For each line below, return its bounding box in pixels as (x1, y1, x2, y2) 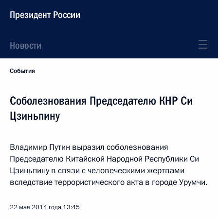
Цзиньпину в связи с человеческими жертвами (10, 165, 184, 176)
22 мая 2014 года (10, 203, 61, 212)
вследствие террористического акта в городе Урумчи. (10, 177, 207, 188)
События (10, 67, 35, 75)
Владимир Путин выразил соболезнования (10, 142, 168, 153)
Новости (10, 39, 41, 51)
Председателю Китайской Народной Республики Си (10, 153, 199, 164)
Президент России (10, 9, 80, 20)
